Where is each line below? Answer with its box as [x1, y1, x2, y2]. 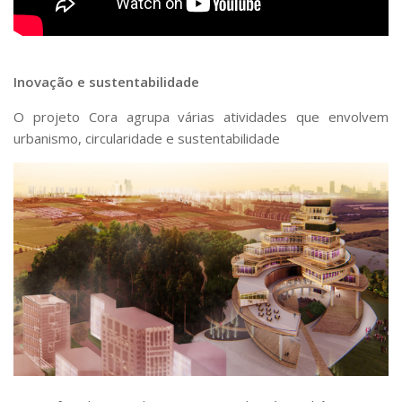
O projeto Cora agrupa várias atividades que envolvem [13, 107, 389, 126]
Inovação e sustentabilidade [13, 72, 199, 91]
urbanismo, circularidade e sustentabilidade [13, 128, 280, 147]
